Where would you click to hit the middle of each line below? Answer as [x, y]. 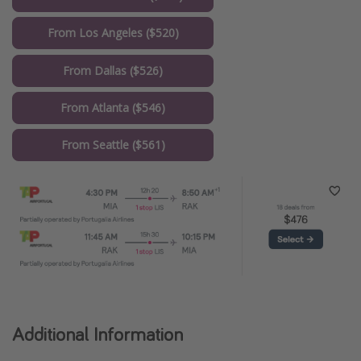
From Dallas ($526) [113, 70]
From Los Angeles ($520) [113, 33]
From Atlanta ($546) [113, 107]
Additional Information [98, 334]
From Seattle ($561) [113, 145]
